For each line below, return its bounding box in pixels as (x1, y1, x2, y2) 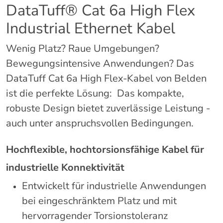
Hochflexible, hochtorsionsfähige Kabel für (6, 143, 204, 157)
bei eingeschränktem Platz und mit (22, 194, 177, 208)
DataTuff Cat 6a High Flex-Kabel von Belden (6, 72, 207, 86)
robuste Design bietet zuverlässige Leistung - (6, 102, 210, 115)
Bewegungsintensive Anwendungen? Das (6, 57, 194, 71)
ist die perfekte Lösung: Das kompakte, (6, 87, 184, 101)
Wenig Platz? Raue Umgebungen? (6, 42, 159, 56)
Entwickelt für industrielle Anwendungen (22, 179, 206, 193)
